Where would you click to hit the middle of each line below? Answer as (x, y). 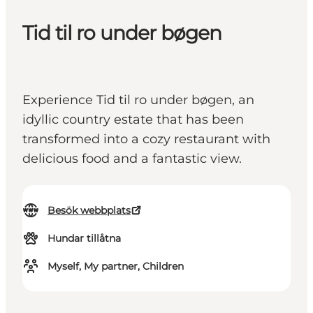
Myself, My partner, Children (116, 267)
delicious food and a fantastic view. (132, 159)
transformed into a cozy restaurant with (146, 139)
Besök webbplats (89, 211)
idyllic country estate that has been (133, 120)
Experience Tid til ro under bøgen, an (138, 100)
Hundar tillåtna (84, 239)
